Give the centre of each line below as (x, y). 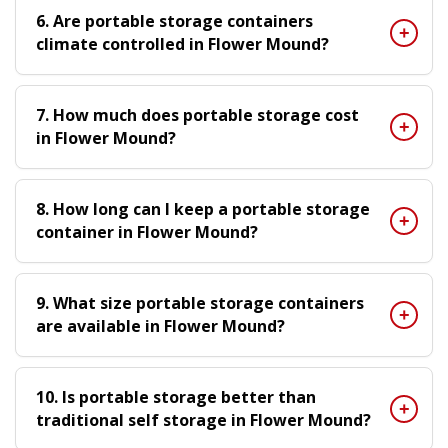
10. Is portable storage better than (176, 396)
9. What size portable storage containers (200, 302)
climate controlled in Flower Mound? (182, 43)
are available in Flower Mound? (160, 325)
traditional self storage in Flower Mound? (203, 419)
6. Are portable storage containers (174, 20)
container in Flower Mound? (147, 231)
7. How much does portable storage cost (197, 114)
